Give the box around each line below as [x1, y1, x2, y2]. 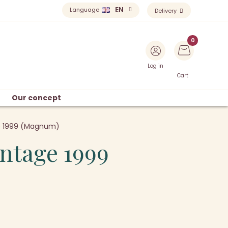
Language [70, 6, 99, 14]
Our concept [12, 92, 61, 103]
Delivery [155, 7, 178, 15]
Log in [147, 62, 163, 70]
